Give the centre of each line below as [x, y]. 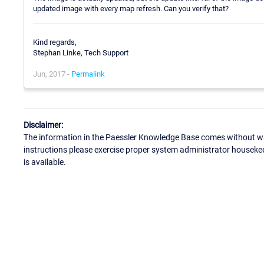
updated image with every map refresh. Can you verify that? [131, 8]
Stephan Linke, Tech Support [81, 53]
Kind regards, [55, 42]
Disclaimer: [43, 125]
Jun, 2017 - [52, 74]
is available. [45, 162]
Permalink [88, 74]
